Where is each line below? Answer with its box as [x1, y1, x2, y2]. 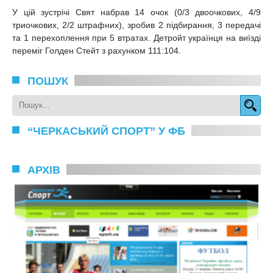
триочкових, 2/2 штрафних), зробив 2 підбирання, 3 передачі [12, 19, 261, 30]
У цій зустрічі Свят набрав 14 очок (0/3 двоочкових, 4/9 [12, 7, 261, 17]
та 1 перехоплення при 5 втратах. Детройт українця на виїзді [12, 32, 261, 43]
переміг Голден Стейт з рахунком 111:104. [12, 45, 181, 55]
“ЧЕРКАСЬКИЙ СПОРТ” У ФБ [27, 124, 185, 137]
